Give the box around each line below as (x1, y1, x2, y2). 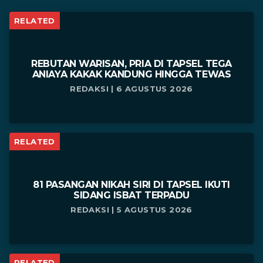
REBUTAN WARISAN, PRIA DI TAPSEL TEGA (31, 58, 232, 70)
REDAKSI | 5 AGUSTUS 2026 (70, 205, 193, 215)
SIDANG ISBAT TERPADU (73, 190, 190, 201)
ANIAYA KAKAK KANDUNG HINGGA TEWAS (32, 69, 231, 80)
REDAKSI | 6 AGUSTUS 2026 (70, 84, 193, 94)
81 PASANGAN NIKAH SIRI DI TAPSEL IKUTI (33, 179, 230, 191)
